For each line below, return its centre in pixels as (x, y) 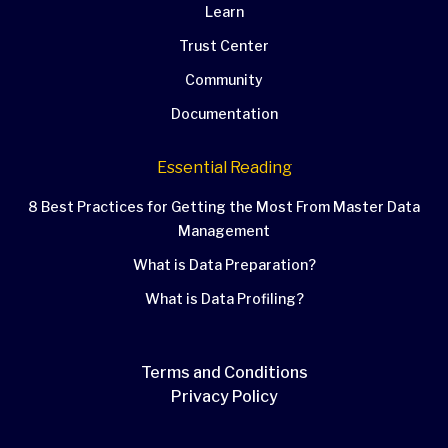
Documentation (224, 114)
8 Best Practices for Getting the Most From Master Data (224, 207)
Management (224, 231)
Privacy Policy (224, 397)
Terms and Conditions (224, 373)
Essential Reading (224, 168)
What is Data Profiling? (224, 299)
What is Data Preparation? (224, 265)
